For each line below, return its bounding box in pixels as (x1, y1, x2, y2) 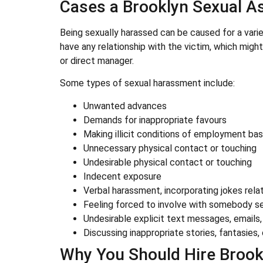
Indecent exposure (83, 170, 161, 182)
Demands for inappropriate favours (83, 114, 227, 126)
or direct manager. (60, 55, 134, 67)
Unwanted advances (83, 100, 167, 112)
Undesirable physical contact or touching (83, 156, 252, 168)
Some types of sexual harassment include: (60, 77, 235, 89)
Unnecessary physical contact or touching (83, 142, 257, 154)
